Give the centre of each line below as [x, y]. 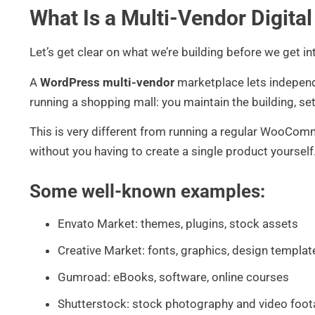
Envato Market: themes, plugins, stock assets [178, 224]
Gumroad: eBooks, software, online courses [173, 277]
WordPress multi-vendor [107, 82]
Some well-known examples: [147, 192]
